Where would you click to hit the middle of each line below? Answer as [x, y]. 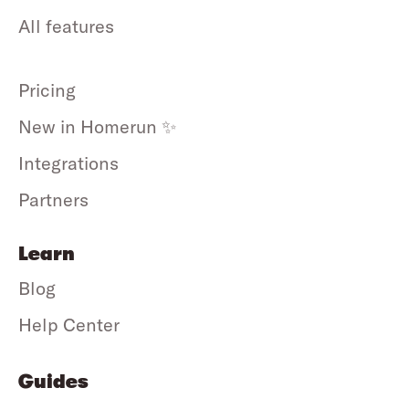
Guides [53, 382]
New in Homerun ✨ [97, 126]
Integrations [68, 163]
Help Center [69, 324]
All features [66, 26]
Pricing [47, 89]
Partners [53, 199]
